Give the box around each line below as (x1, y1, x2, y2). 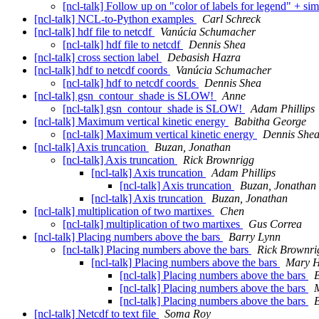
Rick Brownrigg (183, 154, 254, 167)
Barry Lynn (229, 231, 281, 244)
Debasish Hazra (167, 51, 241, 64)
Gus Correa (249, 218, 302, 231)
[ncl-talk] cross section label (34, 51, 162, 64)
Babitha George (234, 115, 306, 128)
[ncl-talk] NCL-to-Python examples (34, 13, 197, 26)
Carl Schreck (202, 13, 261, 26)
